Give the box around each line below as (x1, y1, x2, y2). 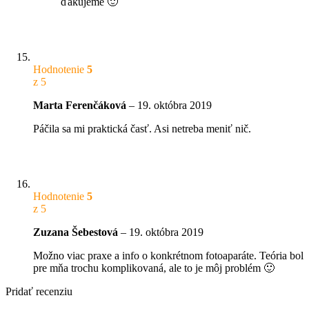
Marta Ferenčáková (33, 99, 129, 111)
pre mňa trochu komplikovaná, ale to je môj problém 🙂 (33, 261, 275, 274)
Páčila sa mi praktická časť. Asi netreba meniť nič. (33, 122, 251, 134)
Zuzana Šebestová (33, 226, 121, 238)
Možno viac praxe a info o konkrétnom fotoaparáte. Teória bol (33, 249, 303, 261)
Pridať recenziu (6, 285, 72, 297)
